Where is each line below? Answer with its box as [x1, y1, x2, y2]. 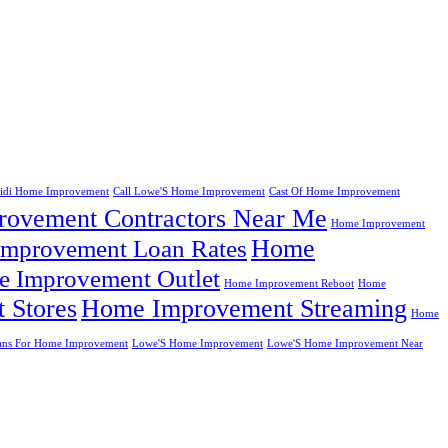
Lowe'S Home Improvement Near [267, 338, 423, 350]
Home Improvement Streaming [81, 294, 407, 324]
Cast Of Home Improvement [269, 186, 400, 198]
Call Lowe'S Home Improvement [113, 186, 265, 198]
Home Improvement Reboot [224, 278, 354, 290]
